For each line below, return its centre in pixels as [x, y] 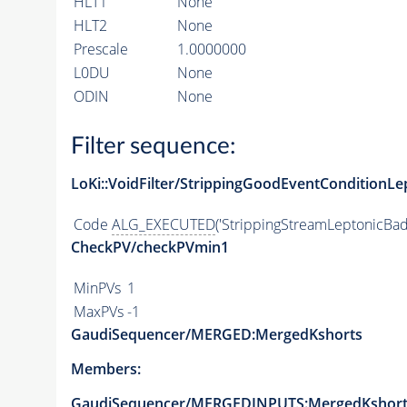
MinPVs [97, 288]
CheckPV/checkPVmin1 [149, 248]
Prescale [100, 49]
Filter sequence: [153, 147]
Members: [105, 369]
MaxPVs [98, 312]
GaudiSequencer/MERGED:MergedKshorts [216, 335]
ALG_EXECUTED [163, 225]
